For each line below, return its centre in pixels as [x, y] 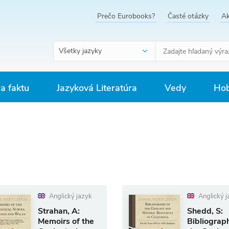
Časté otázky [188, 16]
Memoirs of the [66, 221]
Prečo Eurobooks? [126, 16]
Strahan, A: [59, 211]
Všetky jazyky [80, 51]
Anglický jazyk [70, 196]
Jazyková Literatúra [97, 88]
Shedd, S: [205, 211]
